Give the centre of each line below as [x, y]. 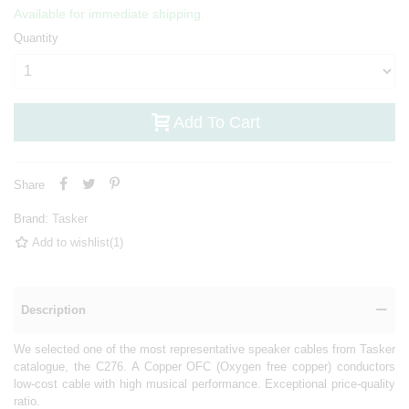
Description [53, 309]
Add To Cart [216, 122]
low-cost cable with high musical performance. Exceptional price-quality [204, 383]
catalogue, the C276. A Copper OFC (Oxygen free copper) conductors [204, 366]
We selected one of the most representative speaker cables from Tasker [204, 349]
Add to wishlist [71, 242]
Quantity [36, 37]
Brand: [31, 218]
